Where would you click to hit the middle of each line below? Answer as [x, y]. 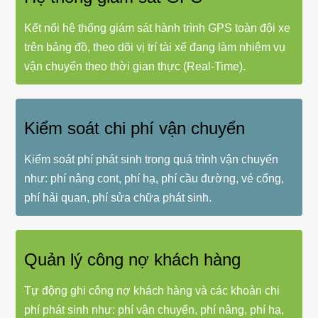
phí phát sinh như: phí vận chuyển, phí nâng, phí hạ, [154, 310]
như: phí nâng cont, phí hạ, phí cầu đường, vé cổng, [154, 178]
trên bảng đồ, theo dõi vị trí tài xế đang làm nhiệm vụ [155, 47]
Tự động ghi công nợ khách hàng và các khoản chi [152, 291]
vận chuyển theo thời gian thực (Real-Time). [135, 66]
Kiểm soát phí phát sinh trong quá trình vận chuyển [152, 159]
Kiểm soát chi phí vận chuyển [135, 128]
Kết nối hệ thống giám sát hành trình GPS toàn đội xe [158, 28]
